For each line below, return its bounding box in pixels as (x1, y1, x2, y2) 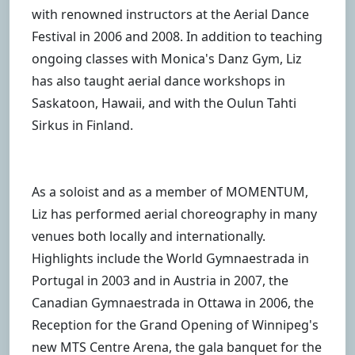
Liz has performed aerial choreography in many (32, 205, 317, 223)
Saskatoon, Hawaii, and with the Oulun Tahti (32, 94, 296, 113)
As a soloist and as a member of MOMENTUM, (32, 183, 308, 201)
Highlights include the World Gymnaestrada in (32, 250, 309, 268)
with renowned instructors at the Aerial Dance (32, 6, 309, 24)
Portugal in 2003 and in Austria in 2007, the (32, 272, 288, 290)
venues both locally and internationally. (32, 227, 265, 246)
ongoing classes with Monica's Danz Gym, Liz (32, 50, 302, 68)
